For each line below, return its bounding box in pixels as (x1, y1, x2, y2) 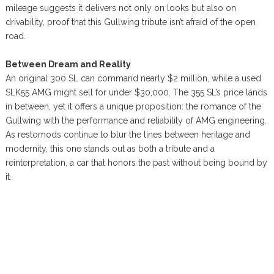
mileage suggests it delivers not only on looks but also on (5, 2, 236, 13)
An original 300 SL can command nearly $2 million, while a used (5, 73, 261, 83)
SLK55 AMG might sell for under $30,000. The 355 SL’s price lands (5, 87, 267, 97)
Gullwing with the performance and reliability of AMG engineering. (5, 115, 267, 125)
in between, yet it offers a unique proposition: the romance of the (5, 101, 261, 111)
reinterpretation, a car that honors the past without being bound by (5, 157, 267, 168)
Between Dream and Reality (5, 59, 131, 69)
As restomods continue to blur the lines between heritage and (5, 129, 250, 139)
